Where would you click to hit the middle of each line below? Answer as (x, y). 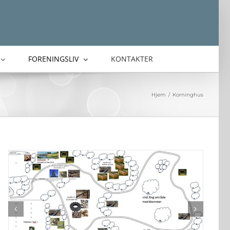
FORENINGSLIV (53, 59)
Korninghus (188, 95)
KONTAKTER (132, 59)
